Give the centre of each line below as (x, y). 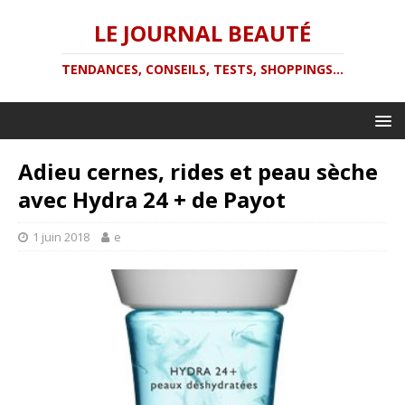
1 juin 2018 (61, 237)
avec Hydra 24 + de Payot (152, 199)
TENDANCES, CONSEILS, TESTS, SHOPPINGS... (202, 69)
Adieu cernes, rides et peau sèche (198, 171)
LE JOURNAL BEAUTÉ (202, 33)
